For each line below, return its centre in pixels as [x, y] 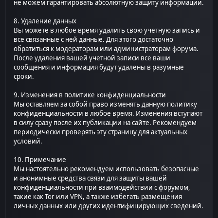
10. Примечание [40, 160]
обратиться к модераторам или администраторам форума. [106, 49]
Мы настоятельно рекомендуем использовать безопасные [107, 169]
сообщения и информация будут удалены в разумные [99, 67]
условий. [28, 141]
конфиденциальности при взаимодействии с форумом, [102, 188]
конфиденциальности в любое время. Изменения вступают [108, 114]
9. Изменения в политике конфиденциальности [90, 95]
